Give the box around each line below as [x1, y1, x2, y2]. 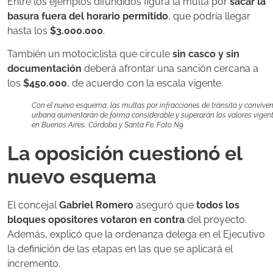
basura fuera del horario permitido [7, 10, 168, 22]
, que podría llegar [168, 10, 250, 22]
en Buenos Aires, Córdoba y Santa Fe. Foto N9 [32, 121, 183, 130]
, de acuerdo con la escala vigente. [67, 77, 223, 90]
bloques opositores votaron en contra [7, 214, 185, 226]
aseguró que [133, 199, 196, 211]
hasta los [7, 24, 50, 37]
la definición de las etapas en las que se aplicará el [7, 243, 233, 255]
